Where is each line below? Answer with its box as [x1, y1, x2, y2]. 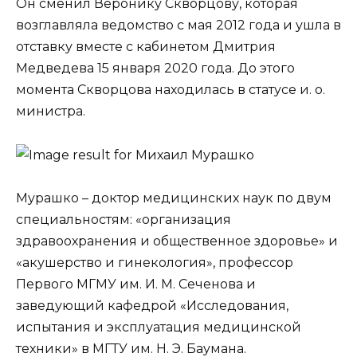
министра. [16, 104, 85, 120]
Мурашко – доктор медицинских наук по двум [16, 190, 331, 206]
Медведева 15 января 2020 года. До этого [16, 61, 295, 76]
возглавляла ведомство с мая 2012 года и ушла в [16, 18, 341, 33]
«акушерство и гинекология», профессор [16, 254, 293, 270]
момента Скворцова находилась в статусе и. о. [16, 82, 325, 98]
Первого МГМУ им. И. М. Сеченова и [16, 276, 256, 292]
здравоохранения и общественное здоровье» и [16, 233, 338, 249]
